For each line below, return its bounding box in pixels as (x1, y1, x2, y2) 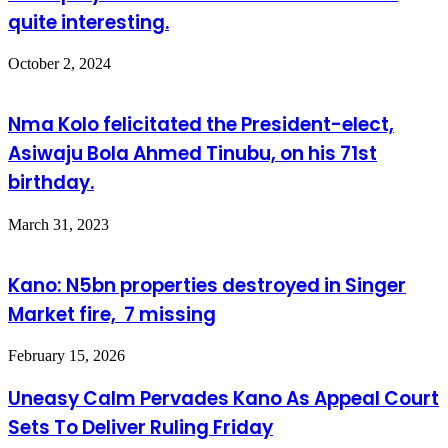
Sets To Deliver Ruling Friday (8, 414, 273, 441)
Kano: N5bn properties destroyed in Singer (8, 271, 406, 299)
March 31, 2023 (8, 215, 109, 233)
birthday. (8, 169, 94, 197)
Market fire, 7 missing (8, 300, 216, 328)
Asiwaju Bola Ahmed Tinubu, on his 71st (8, 140, 377, 168)
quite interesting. (8, 8, 169, 36)
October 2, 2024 (8, 55, 111, 73)
